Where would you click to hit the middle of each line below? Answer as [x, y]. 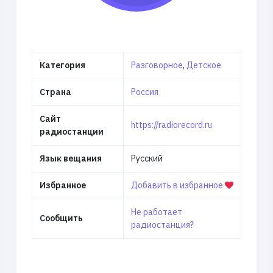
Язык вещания [70, 158]
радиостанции [71, 131]
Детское [204, 65]
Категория [62, 65]
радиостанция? [162, 225]
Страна [55, 92]
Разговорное [157, 65]
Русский [147, 158]
